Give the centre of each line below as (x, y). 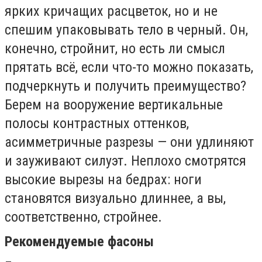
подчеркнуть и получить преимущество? (125, 86)
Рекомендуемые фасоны (79, 242)
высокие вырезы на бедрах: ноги (103, 179)
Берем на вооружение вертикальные (114, 104)
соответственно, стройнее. (83, 217)
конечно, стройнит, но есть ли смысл (115, 48)
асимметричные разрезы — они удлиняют (129, 142)
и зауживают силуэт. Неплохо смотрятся (125, 161)
